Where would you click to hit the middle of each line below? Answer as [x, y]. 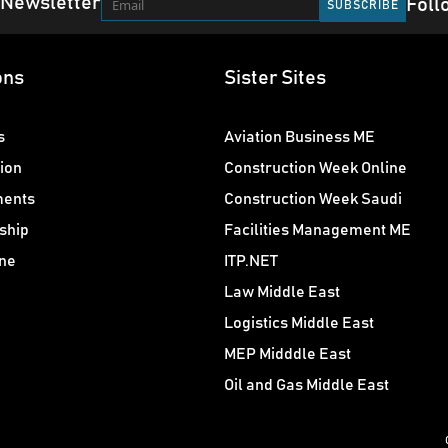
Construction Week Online [315, 167]
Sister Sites [275, 77]
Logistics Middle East [299, 322]
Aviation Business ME [299, 136]
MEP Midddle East [287, 353]
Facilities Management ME [317, 229]
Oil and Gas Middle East [306, 384]
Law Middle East [282, 291]
